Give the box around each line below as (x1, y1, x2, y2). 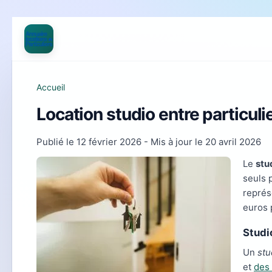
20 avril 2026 (205, 136, 261, 148)
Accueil (36, 82, 65, 92)
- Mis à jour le (141, 136, 205, 148)
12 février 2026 (76, 136, 141, 148)
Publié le (36, 136, 76, 148)
